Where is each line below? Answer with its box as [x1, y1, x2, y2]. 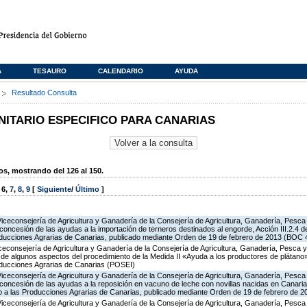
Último [75, 185, 101, 194]
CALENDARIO [98, 67, 143, 75]
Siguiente [37, 185, 71, 194]
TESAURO [33, 67, 66, 75]
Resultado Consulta [12, 88, 77, 97]
